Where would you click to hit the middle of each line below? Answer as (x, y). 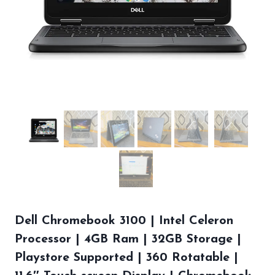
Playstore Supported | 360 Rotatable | (126, 258)
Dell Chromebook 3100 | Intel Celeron (124, 221)
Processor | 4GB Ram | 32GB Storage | (128, 240)
